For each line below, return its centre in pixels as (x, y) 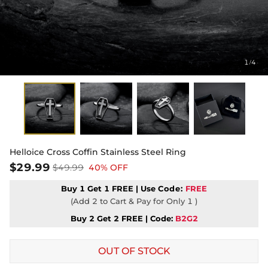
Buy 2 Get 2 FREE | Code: (121, 218)
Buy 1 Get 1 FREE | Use (109, 188)
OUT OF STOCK (134, 251)
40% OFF (108, 167)
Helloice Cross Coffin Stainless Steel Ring (98, 152)
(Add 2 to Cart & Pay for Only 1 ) (134, 201)
